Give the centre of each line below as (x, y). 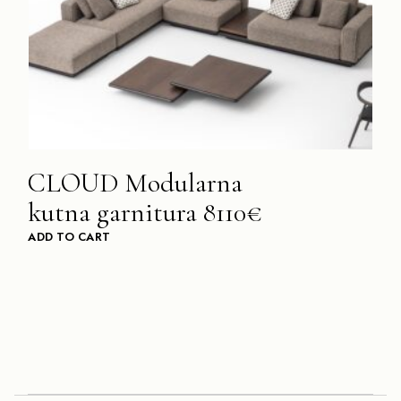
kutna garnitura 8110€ (145, 212)
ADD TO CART (69, 236)
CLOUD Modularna (136, 183)
